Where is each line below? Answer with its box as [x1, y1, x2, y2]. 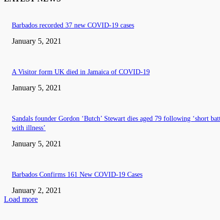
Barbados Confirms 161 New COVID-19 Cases [12, 170, 142, 178]
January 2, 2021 [12, 186, 61, 194]
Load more [4, 194, 38, 203]
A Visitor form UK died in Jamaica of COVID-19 [12, 68, 150, 76]
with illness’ [12, 124, 46, 132]
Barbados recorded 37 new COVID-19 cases [12, 21, 134, 29]
